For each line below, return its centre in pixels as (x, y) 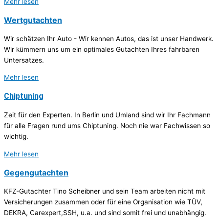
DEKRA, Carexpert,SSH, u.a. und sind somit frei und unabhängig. (105, 213)
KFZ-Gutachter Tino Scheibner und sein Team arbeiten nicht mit (105, 191)
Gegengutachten (36, 173)
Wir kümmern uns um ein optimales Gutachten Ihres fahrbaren (102, 49)
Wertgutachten (33, 20)
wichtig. (16, 137)
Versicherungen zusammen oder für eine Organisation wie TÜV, (103, 202)
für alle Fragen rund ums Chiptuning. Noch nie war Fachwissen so (107, 126)
